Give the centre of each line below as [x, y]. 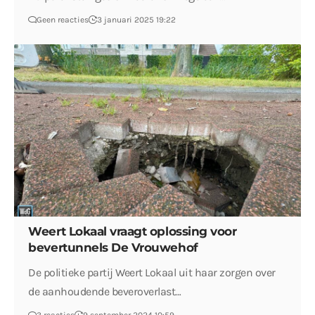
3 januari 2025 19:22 [137, 20]
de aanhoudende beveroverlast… [105, 292]
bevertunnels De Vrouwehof [113, 248]
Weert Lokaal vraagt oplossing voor [133, 232]
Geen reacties [63, 20]
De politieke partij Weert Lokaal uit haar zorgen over [152, 273]
